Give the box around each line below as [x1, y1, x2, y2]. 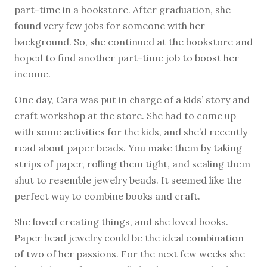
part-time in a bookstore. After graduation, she [14, 3, 231, 15]
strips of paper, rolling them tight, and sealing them [14, 157, 250, 170]
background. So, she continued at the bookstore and [14, 35, 253, 48]
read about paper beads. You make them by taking [14, 141, 242, 154]
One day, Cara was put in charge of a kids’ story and [14, 93, 250, 105]
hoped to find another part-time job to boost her [14, 51, 239, 64]
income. [14, 67, 51, 80]
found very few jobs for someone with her [14, 19, 205, 32]
